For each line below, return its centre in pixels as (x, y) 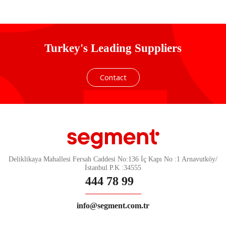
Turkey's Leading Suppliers (113, 48)
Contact (113, 77)
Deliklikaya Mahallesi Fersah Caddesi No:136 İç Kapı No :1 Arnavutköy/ (113, 159)
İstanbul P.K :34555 (113, 167)
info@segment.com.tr (113, 205)
